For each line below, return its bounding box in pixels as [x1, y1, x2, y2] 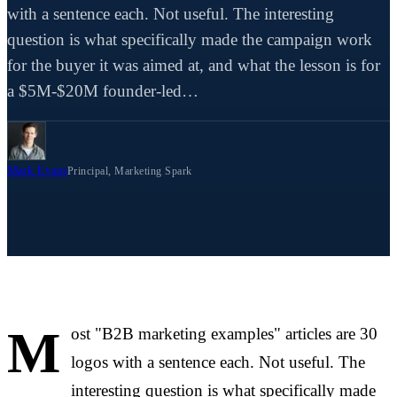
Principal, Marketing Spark [67, 165, 192, 178]
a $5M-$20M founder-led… [7, 82, 198, 101]
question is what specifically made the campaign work [7, 30, 372, 50]
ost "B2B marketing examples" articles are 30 [71, 324, 378, 344]
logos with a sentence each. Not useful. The [71, 353, 365, 372]
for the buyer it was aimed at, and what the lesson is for [7, 56, 380, 75]
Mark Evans [7, 164, 67, 178]
